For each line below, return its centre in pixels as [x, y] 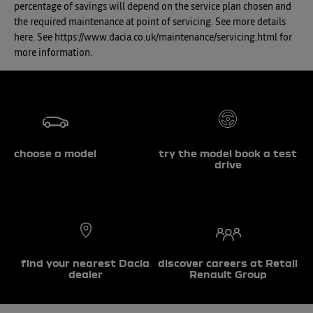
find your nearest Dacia [85, 263]
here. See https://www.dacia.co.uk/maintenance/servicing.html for [153, 38]
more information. [53, 53]
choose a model [55, 153]
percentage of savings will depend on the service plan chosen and [153, 7]
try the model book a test [228, 153]
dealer [85, 274]
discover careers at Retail [228, 263]
